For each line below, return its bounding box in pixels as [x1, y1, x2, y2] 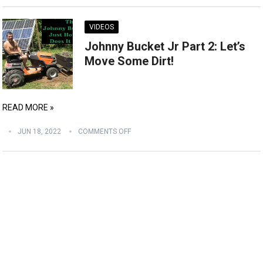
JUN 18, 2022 [18, 127, 62, 136]
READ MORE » [2, 103, 55, 112]
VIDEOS [89, 23, 114, 31]
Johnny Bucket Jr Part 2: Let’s [85, 39, 246, 53]
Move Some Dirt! [85, 54, 174, 68]
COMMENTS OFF [78, 127, 131, 136]
